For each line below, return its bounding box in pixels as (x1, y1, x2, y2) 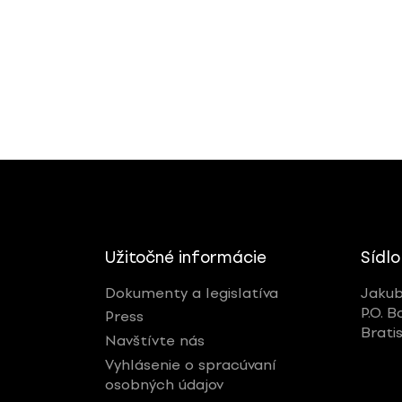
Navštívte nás (105, 332, 205, 350)
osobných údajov (105, 376, 223, 394)
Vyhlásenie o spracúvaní (105, 356, 276, 374)
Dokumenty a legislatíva (105, 284, 278, 301)
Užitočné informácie (105, 247, 267, 267)
